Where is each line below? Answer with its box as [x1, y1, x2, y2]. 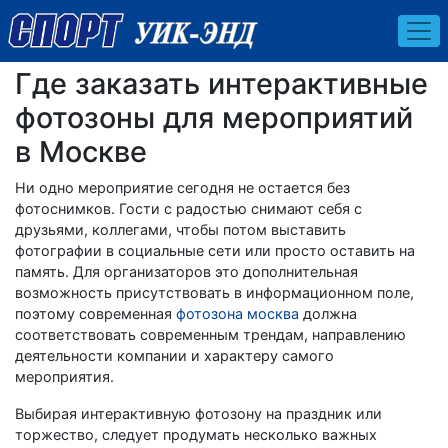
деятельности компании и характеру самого [15, 346, 334, 364]
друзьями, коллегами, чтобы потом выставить [15, 220, 346, 238]
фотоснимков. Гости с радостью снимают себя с [15, 199, 362, 217]
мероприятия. [15, 367, 114, 385]
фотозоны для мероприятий [15, 99, 413, 135]
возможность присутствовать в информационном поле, [15, 283, 414, 301]
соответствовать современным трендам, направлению [15, 325, 406, 343]
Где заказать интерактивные [15, 65, 428, 101]
